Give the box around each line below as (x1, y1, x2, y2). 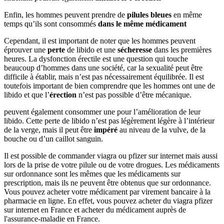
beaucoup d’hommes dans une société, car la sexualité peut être (4, 63, 202, 72)
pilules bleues (127, 10, 171, 19)
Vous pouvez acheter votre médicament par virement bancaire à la (4, 187, 210, 196)
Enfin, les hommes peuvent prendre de (4, 10, 127, 19)
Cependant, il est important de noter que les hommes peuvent (4, 36, 195, 45)
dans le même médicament (98, 19, 186, 28)
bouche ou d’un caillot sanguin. (4, 134, 103, 143)
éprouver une (4, 45, 47, 54)
